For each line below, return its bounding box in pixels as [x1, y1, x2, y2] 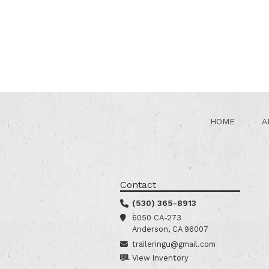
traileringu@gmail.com [132, 240, 216, 249]
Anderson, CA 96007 [132, 225, 208, 234]
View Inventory [132, 253, 189, 262]
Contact [120, 179, 156, 190]
